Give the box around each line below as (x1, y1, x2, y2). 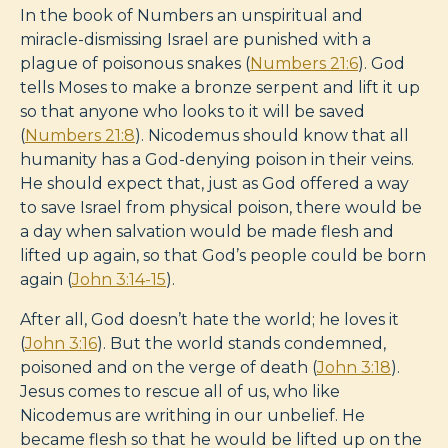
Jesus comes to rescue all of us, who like (20, 381, 340, 401)
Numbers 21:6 (250, 53, 358, 73)
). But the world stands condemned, (97, 333, 386, 353)
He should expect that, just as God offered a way (20, 173, 409, 193)
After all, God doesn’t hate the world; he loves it (20, 309, 399, 329)
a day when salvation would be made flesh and (20, 221, 394, 241)
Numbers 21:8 (25, 125, 135, 145)
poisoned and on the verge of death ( (20, 357, 317, 377)
